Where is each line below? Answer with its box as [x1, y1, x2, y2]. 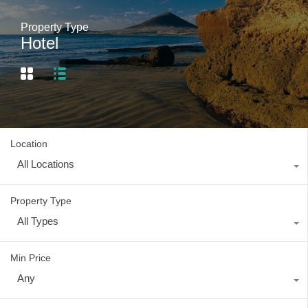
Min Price [10, 252, 51, 263]
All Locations [17, 158, 74, 170]
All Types [17, 215, 58, 227]
